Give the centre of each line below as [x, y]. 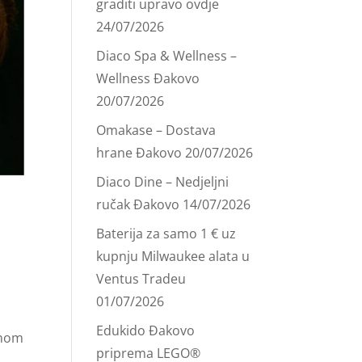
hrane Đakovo [139, 153]
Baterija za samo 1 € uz [166, 234]
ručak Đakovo [138, 204]
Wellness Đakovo [148, 78]
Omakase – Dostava [156, 130]
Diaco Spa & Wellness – [167, 56]
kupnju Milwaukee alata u [173, 256]
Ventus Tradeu [141, 279]
